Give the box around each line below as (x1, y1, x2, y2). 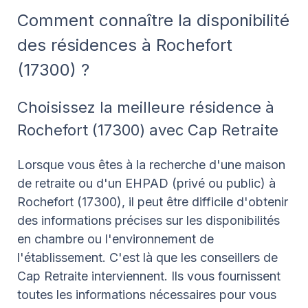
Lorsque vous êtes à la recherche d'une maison (17, 157, 285, 172)
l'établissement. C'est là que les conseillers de (17, 250, 278, 265)
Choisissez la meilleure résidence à (17, 98, 274, 116)
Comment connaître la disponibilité (17, 10, 289, 30)
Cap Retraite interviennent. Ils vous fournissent (17, 268, 280, 283)
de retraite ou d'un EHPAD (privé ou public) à (17, 175, 276, 190)
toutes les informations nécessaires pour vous (17, 287, 276, 302)
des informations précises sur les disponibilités (17, 212, 280, 228)
